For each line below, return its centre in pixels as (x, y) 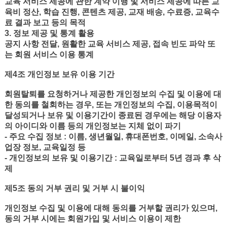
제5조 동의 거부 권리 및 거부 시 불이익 (74, 188)
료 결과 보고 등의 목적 (45, 23)
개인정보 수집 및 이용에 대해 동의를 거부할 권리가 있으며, (111, 208)
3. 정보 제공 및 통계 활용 (49, 33)
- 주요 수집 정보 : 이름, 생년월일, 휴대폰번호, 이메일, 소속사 (113, 137)
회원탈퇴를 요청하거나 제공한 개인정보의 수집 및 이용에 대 (113, 94)
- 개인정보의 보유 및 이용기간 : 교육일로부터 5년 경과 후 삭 (112, 158)
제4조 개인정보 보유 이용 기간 (59, 74)
